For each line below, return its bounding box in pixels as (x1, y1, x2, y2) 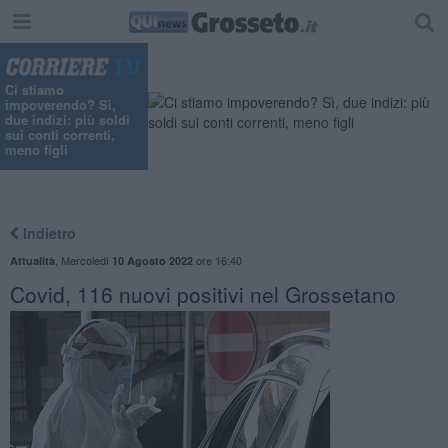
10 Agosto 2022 (111, 252, 193, 268)
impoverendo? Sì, (5, 95, 116, 115)
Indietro (18, 222, 76, 243)
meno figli (5, 140, 68, 160)
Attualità (9, 252, 55, 268)
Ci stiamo (5, 80, 64, 100)
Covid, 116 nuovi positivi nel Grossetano (9, 278, 396, 309)
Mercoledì (60, 251, 112, 268)
